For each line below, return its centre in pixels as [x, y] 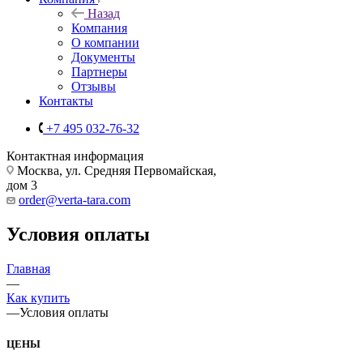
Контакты [66, 100]
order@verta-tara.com [75, 199]
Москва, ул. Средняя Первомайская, [115, 170]
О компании [105, 42]
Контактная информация [75, 156]
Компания [99, 28]
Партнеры [99, 71]
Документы [103, 57]
